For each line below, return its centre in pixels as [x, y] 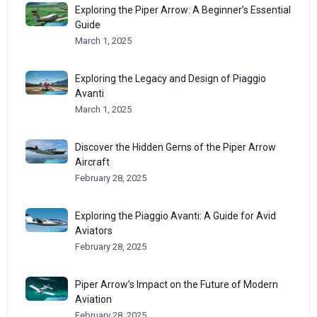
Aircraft [92, 162]
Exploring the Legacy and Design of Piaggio [171, 78]
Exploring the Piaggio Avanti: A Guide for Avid [175, 215]
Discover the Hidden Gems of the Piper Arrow [175, 147]
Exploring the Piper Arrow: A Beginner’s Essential [183, 10]
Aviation [93, 299]
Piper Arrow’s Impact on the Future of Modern [177, 284]
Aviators [94, 230]
